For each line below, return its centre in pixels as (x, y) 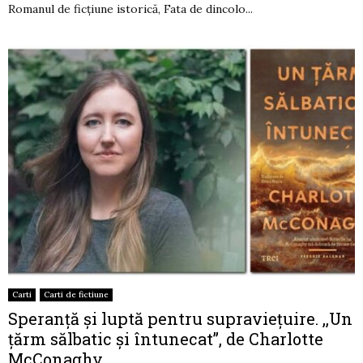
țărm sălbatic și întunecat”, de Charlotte (166, 338)
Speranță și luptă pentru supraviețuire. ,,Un (180, 318)
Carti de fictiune (76, 294)
